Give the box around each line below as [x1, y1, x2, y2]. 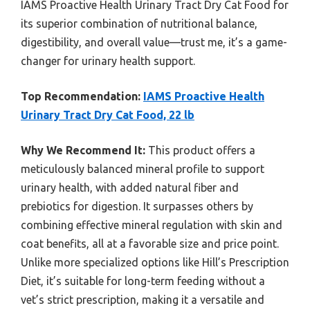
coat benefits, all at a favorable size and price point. [21, 237, 279, 250]
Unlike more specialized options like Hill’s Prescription [21, 255, 289, 268]
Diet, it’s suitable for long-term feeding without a [21, 274, 265, 287]
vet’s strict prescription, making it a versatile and [21, 293, 264, 306]
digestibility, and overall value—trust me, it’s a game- [21, 35, 287, 48]
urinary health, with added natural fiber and [21, 181, 239, 194]
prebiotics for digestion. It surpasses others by [21, 199, 253, 212]
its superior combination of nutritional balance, [21, 17, 257, 30]
